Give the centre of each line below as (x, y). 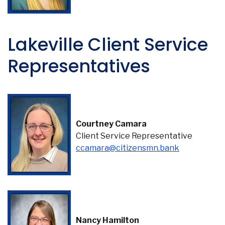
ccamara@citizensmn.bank (128, 148)
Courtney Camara (111, 124)
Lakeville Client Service (108, 44)
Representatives (79, 66)
